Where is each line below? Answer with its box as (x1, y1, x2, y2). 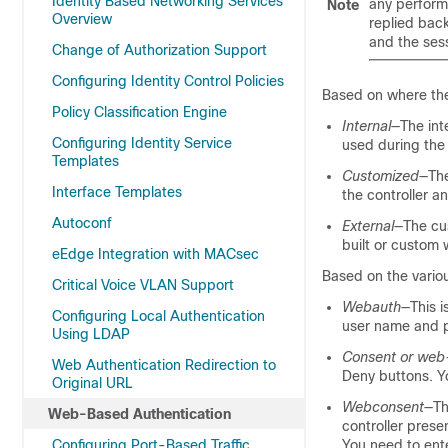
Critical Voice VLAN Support (52, 277, 234, 293)
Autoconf (52, 215, 112, 231)
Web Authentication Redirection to (52, 357, 276, 373)
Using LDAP (52, 326, 130, 342)
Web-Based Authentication (48, 406, 231, 422)
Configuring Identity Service (52, 135, 232, 151)
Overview (52, 11, 112, 27)
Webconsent (342, 399, 424, 415)
